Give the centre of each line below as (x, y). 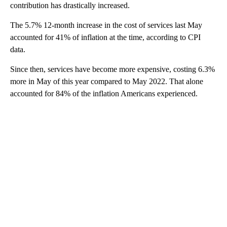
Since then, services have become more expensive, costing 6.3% (112, 69)
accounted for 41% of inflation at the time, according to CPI (105, 37)
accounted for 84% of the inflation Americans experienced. (104, 93)
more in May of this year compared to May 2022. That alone (107, 81)
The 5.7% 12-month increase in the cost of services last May (106, 25)
